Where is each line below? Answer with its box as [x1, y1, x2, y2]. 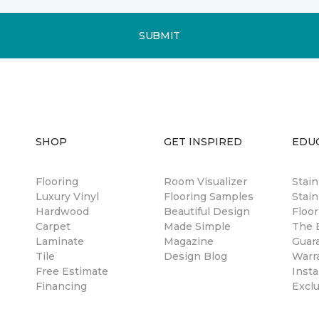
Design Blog [164, 250, 227, 263]
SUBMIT [138, 28, 181, 42]
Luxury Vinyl [36, 190, 99, 204]
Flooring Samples [164, 190, 253, 204]
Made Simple [164, 220, 231, 234]
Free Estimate [36, 265, 108, 278]
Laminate [36, 235, 84, 249]
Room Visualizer [164, 175, 247, 189]
